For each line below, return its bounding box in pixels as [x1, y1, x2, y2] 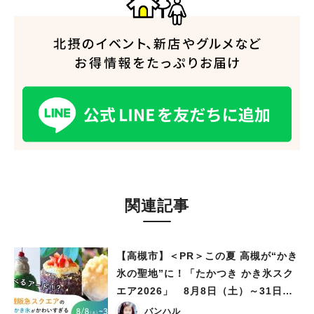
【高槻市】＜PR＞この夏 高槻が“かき [116, 250, 298, 262]
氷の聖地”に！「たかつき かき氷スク [116, 268, 294, 280]
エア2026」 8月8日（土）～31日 [116, 285, 282, 297]
